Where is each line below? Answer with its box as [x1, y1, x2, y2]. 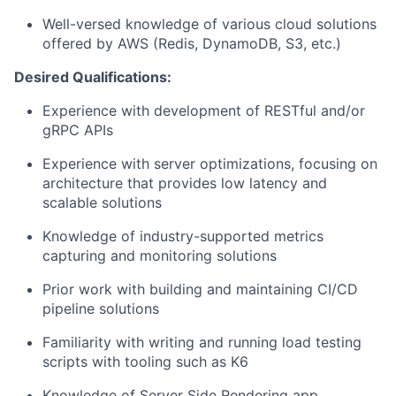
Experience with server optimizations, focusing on [42, 155, 377, 173]
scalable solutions [42, 194, 162, 212]
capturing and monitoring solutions [42, 247, 277, 265]
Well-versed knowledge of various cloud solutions [42, 15, 377, 34]
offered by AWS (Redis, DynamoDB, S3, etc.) [42, 34, 341, 53]
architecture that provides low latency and [42, 174, 327, 193]
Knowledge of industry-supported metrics [42, 227, 324, 246]
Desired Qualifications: [14, 68, 171, 87]
